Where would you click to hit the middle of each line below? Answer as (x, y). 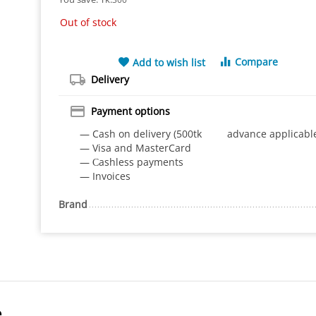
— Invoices (105, 176)
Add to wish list (169, 62)
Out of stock (88, 22)
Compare (256, 62)
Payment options (130, 111)
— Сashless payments (131, 162)
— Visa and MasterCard (135, 148)
